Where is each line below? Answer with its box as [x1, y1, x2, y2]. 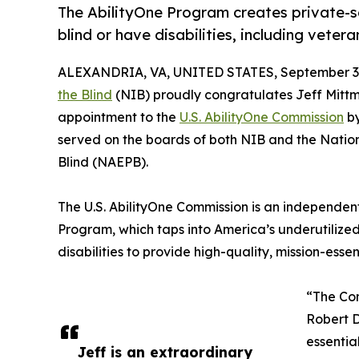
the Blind [58, 87, 112, 103]
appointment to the [58, 109, 179, 126]
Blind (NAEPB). [58, 154, 148, 171]
